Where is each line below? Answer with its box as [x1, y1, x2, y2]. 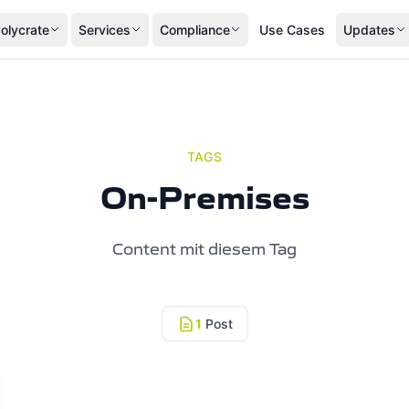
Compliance [160, 21, 230, 37]
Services [79, 21, 131, 37]
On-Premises [100, 177, 309, 218]
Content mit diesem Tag [112, 239, 297, 259]
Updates [343, 21, 395, 37]
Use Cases [259, 21, 325, 37]
